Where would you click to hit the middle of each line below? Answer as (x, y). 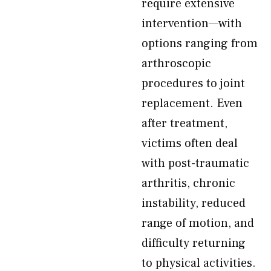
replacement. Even (192, 103)
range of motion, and (198, 223)
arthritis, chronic (188, 183)
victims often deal (190, 143)
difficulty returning (194, 243)
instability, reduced (194, 203)
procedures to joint (193, 83)
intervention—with (192, 24)
